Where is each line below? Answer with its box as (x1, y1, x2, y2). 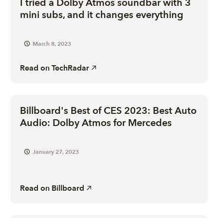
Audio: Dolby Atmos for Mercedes (20, 116, 172, 129)
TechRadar (52, 62, 90, 73)
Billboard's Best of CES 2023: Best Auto (20, 104, 197, 117)
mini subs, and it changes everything (20, 8, 184, 21)
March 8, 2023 (33, 39, 72, 48)
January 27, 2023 (33, 147, 79, 156)
